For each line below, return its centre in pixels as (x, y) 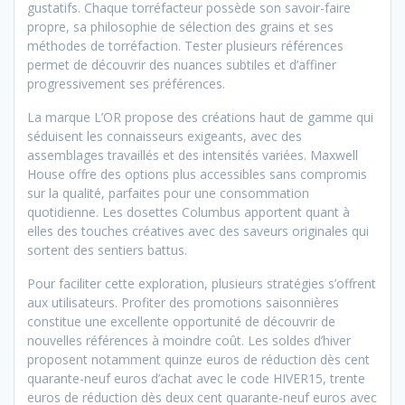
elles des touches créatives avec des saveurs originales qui (198, 231)
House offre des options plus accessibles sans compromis (197, 174)
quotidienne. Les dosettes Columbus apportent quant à (188, 212)
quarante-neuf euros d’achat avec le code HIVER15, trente (196, 379)
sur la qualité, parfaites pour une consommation (168, 193)
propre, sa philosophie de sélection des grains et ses (180, 27)
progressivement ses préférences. (126, 84)
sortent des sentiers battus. (107, 250)
